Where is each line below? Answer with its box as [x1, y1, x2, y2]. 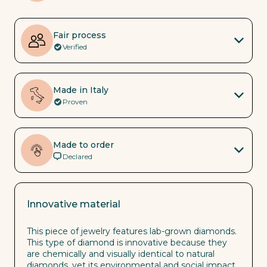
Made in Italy [53, 84, 108, 95]
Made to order [53, 139, 114, 150]
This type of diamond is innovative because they [27, 237, 227, 248]
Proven [63, 97, 88, 106]
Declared [63, 151, 92, 161]
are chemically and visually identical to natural [27, 249, 215, 259]
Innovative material [27, 198, 120, 210]
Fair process [53, 29, 106, 41]
